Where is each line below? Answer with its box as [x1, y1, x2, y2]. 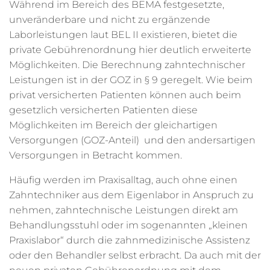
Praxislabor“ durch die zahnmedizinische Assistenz [9, 234, 250, 246]
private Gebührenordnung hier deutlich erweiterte [9, 44, 251, 55]
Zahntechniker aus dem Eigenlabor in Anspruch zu [9, 189, 254, 201]
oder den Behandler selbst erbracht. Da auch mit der [9, 250, 261, 261]
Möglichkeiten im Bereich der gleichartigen [9, 119, 218, 131]
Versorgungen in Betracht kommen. [9, 149, 182, 161]
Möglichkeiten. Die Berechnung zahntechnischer [9, 59, 245, 71]
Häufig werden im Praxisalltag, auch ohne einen [9, 174, 237, 186]
